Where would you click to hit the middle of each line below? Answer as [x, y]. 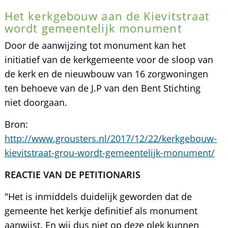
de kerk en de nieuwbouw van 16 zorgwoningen [106, 74]
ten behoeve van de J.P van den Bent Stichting [102, 88]
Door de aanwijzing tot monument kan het [95, 45]
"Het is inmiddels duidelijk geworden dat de [98, 196]
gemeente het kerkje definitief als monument [101, 211]
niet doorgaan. [36, 102]
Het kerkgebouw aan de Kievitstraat [107, 16]
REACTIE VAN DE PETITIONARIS [72, 175]
